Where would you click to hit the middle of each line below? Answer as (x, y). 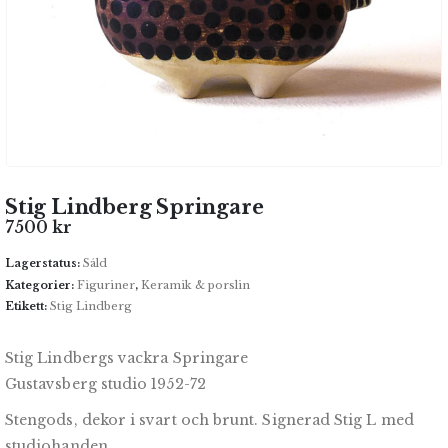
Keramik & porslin (195, 284)
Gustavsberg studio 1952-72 (105, 384)
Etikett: (27, 306)
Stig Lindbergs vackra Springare (127, 358)
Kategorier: (41, 284)
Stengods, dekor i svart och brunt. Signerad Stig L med (209, 420)
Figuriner (106, 284)
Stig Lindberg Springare (134, 207)
